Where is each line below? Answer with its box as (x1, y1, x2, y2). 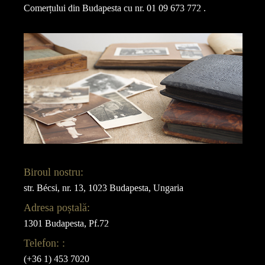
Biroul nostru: (24, 166, 84, 178)
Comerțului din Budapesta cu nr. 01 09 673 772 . (24, 2, 206, 13)
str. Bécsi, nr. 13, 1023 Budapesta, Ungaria (24, 182, 184, 193)
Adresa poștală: (24, 201, 91, 214)
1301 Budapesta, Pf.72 (24, 218, 109, 228)
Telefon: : (24, 237, 66, 249)
